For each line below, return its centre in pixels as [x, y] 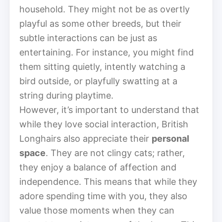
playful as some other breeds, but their [100, 23]
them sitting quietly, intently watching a [102, 66]
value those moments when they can [97, 210]
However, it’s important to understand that [109, 110]
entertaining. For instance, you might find [107, 52]
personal [170, 138]
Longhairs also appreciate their [85, 138]
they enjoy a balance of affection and [98, 167]
